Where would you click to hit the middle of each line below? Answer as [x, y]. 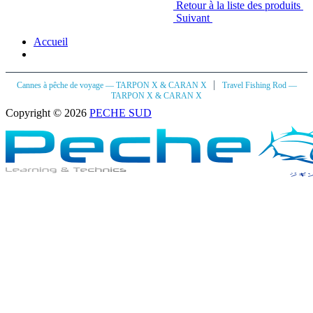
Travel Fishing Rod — [259, 85]
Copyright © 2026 [48, 113]
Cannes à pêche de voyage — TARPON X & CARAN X [112, 85]
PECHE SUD [121, 113]
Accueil [51, 42]
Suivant [193, 17]
